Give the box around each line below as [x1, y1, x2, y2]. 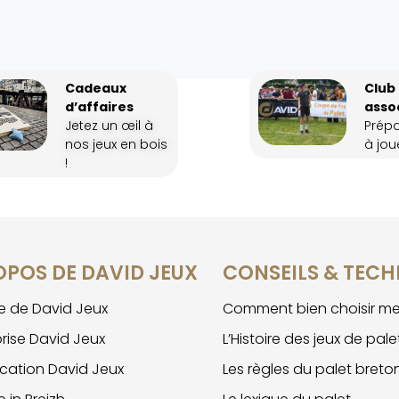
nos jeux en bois [64, 135, 167, 154]
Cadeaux [64, 79, 126, 97]
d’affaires [64, 98, 134, 116]
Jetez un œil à [64, 117, 153, 135]
